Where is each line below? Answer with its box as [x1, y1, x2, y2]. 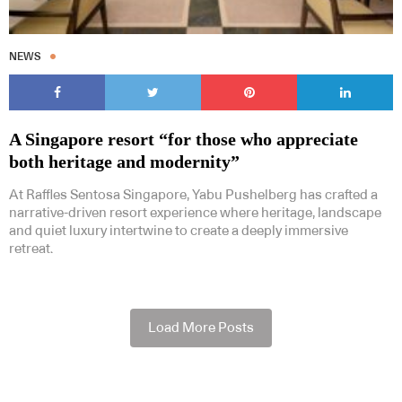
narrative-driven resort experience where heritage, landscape [9, 206, 381, 221]
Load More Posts [148, 321, 254, 336]
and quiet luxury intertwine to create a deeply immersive [9, 224, 348, 239]
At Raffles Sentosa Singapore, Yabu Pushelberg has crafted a [9, 188, 378, 203]
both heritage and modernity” [9, 152, 240, 172]
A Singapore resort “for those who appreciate [9, 129, 358, 150]
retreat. [9, 242, 53, 257]
